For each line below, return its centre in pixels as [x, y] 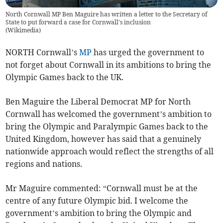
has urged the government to [148, 53]
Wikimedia [23, 30]
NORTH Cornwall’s [43, 53]
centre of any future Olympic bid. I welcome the [97, 201]
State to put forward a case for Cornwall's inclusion [78, 22]
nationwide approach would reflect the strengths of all [110, 152]
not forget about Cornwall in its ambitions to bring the [109, 65]
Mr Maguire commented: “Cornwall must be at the [102, 188]
